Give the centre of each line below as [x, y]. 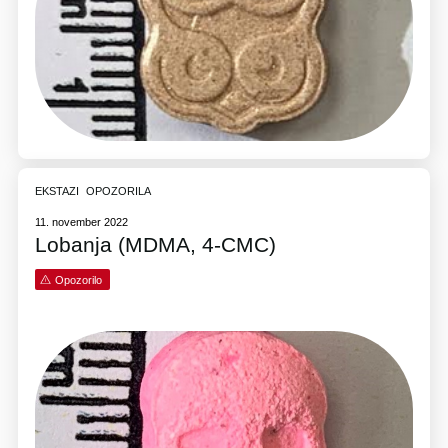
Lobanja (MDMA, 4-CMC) [156, 245]
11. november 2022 [82, 221]
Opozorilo [78, 279]
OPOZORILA [118, 191]
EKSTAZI [57, 191]
